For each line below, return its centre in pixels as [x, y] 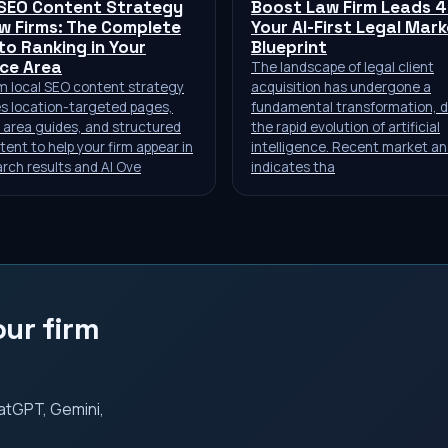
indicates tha [293, 167]
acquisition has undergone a [341, 87]
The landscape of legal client [342, 67]
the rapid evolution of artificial [345, 127]
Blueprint [289, 47]
